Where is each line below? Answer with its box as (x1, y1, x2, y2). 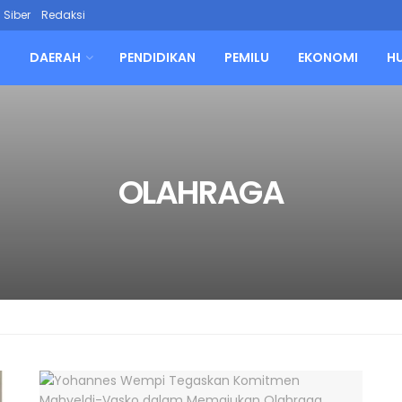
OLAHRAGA (118, 170, 284, 215)
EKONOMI (298, 48, 358, 66)
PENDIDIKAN (119, 48, 196, 66)
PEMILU (224, 48, 269, 66)
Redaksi (41, 7, 85, 22)
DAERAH (30, 48, 81, 66)
